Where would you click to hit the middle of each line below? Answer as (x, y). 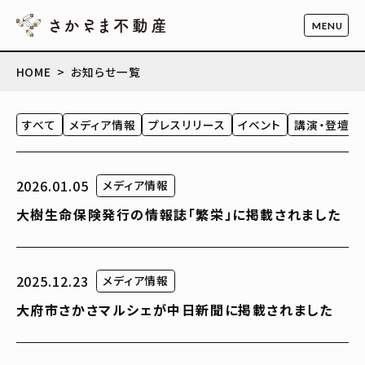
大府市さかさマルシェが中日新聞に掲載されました (174, 310)
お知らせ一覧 (106, 72)
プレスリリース (187, 124)
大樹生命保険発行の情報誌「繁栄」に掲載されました (178, 215)
